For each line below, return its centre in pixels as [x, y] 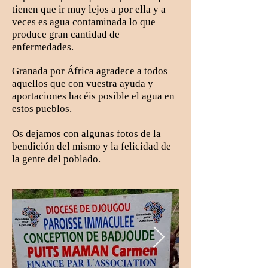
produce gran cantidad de [66, 34]
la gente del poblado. [56, 159]
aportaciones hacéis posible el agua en [93, 96]
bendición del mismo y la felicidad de [92, 146]
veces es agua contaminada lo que [84, 22]
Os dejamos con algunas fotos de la [86, 134]
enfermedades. [50, 47]
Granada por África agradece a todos [90, 71]
